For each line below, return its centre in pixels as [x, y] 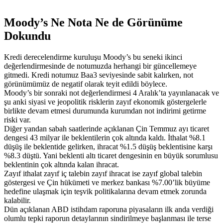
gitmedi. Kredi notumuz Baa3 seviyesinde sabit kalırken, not [99, 75]
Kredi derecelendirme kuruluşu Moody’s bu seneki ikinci [93, 57]
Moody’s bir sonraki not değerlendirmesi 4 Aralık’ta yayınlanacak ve [111, 93]
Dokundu [27, 36]
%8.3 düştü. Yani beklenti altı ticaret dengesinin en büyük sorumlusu [111, 155]
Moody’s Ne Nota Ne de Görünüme [93, 22]
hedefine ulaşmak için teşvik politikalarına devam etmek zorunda [105, 191]
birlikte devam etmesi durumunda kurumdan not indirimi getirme [105, 111]
